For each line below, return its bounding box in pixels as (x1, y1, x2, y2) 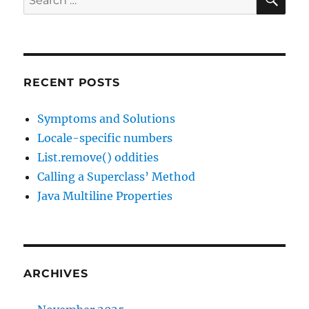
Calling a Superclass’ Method (37, 170, 196, 184)
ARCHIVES (23, 267, 88, 281)
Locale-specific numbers (37, 131, 173, 146)
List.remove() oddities (37, 150, 159, 165)
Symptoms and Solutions (37, 112, 176, 126)
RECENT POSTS (23, 76, 120, 90)
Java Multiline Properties (37, 189, 173, 203)
